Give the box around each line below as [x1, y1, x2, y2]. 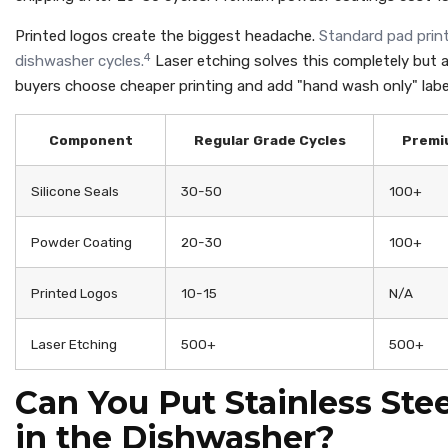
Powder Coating [31, 234, 132, 251]
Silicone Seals [31, 183, 119, 200]
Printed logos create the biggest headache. [15, 27, 319, 46]
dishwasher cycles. [15, 52, 144, 71]
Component [48, 132, 133, 149]
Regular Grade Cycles [193, 132, 346, 149]
